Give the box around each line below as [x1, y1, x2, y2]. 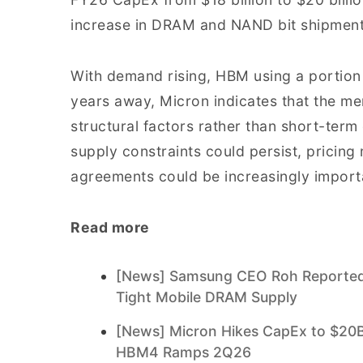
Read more [70, 219, 150, 236]
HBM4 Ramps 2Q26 [116, 344, 251, 361]
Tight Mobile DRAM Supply [116, 288, 297, 305]
